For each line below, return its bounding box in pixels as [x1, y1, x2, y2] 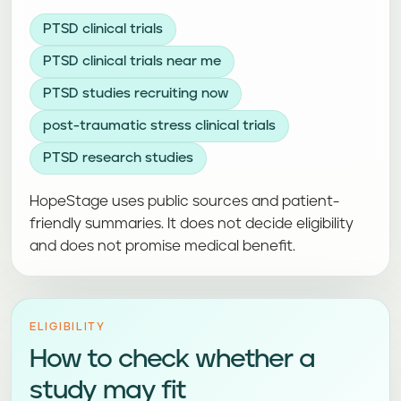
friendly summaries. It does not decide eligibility [30, 217, 354, 231]
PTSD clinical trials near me [43, 55, 221, 68]
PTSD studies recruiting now [43, 87, 228, 100]
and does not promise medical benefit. [30, 239, 295, 253]
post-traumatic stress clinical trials [43, 119, 276, 132]
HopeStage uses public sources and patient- [30, 194, 339, 209]
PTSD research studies [43, 151, 193, 165]
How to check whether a [30, 346, 315, 372]
